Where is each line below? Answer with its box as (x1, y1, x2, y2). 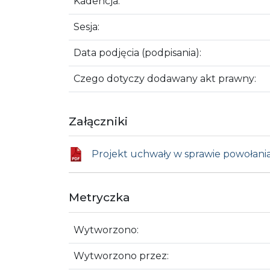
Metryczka (69, 190, 130, 205)
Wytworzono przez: (74, 250, 169, 262)
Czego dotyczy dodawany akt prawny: (74, 72, 256, 84)
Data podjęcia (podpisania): (74, 46, 201, 58)
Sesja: (74, 20, 99, 33)
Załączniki (69, 114, 128, 128)
